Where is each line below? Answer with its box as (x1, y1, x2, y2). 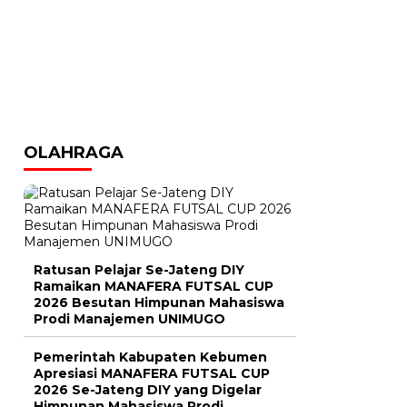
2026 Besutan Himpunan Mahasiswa (34, 294, 284, 312)
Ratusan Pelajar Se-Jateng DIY (34, 262, 244, 279)
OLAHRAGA (24, 143, 124, 164)
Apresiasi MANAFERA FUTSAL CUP (34, 365, 270, 382)
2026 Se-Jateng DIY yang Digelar (34, 382, 262, 399)
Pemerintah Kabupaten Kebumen (34, 349, 267, 366)
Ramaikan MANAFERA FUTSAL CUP (34, 278, 273, 295)
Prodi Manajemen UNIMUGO (34, 311, 225, 328)
